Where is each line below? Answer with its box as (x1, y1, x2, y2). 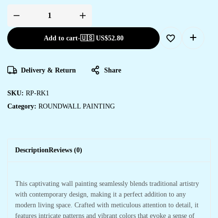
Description (15, 146, 49, 154)
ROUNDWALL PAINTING (38, 102, 115, 110)
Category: (7, 102, 38, 110)
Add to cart (43, 34, 78, 42)
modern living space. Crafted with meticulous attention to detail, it (15, 201, 199, 209)
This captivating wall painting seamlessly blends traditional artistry (15, 180, 199, 187)
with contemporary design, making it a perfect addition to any (15, 190, 186, 198)
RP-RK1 (26, 89, 49, 97)
